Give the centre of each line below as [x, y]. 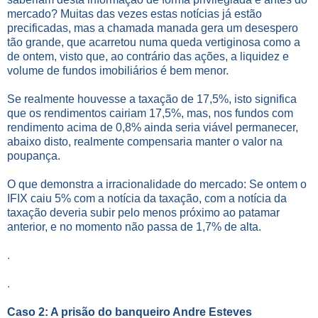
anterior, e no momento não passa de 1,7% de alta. [134, 226]
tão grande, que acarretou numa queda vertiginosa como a [154, 42]
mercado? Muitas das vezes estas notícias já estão [135, 13]
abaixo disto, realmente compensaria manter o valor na [145, 141]
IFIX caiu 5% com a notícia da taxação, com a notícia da [147, 198]
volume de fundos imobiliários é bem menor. [118, 70]
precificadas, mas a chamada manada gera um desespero [153, 28]
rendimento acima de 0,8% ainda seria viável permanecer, [153, 127]
